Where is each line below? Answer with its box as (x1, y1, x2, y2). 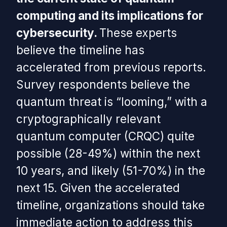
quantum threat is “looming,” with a (16, 95, 207, 109)
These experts (99, 26, 177, 40)
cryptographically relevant (16, 112, 161, 126)
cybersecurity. (16, 26, 99, 40)
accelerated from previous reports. (16, 60, 206, 74)
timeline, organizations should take (16, 198, 205, 212)
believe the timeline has (16, 43, 144, 57)
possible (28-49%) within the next (16, 146, 200, 161)
